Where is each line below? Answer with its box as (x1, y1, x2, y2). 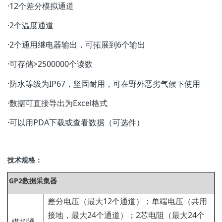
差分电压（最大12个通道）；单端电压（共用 (48, 196, 207, 207)
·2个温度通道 (7, 19, 54, 31)
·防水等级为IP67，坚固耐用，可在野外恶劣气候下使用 (7, 78, 200, 89)
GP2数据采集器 (9, 176, 57, 186)
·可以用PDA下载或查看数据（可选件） (7, 116, 146, 128)
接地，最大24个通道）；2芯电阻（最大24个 (48, 210, 205, 221)
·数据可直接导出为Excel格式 (7, 97, 108, 109)
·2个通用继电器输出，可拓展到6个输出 (7, 39, 145, 51)
